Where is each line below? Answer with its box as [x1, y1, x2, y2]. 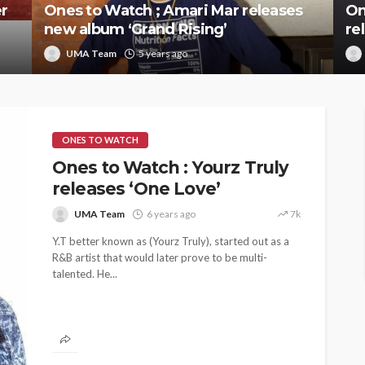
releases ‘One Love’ [52, 178, 221, 199]
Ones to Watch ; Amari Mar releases [44, 2, 303, 20]
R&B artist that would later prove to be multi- [52, 251, 267, 264]
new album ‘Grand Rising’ [44, 20, 227, 38]
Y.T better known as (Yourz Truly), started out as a [52, 235, 289, 248]
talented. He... [52, 267, 117, 280]
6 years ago [147, 208, 196, 220]
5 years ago [139, 47, 187, 59]
